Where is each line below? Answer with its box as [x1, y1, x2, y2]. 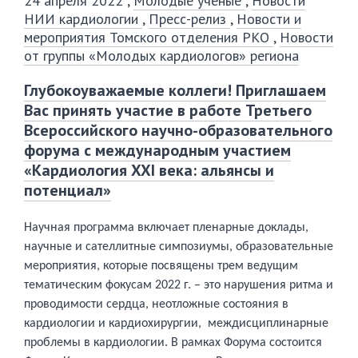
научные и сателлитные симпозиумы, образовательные [24, 241, 333, 253]
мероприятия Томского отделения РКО [24, 28, 273, 46]
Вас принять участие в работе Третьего [24, 100, 312, 121]
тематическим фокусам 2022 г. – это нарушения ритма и [24, 279, 333, 292]
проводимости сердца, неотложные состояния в [24, 298, 288, 311]
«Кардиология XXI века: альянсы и [24, 160, 274, 181]
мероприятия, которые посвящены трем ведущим [24, 260, 298, 272]
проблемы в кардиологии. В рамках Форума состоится [24, 336, 322, 349]
